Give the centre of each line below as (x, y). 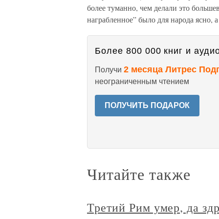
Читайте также (139, 174)
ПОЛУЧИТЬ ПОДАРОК (147, 105)
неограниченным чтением (142, 81)
